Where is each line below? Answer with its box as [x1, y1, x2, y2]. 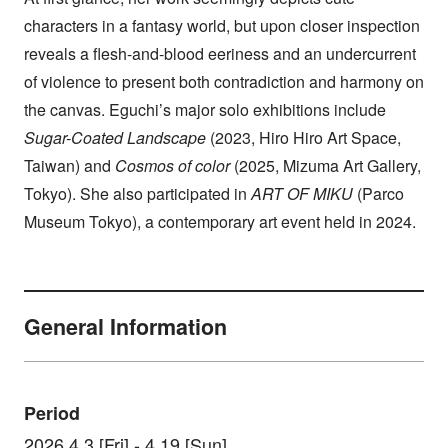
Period [23, 399, 80, 426]
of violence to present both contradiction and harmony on [23, 70, 424, 94]
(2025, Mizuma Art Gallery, [229, 154, 421, 178]
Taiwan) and [23, 154, 115, 178]
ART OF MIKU [250, 182, 353, 206]
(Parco [352, 182, 404, 206]
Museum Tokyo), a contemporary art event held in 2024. [23, 210, 416, 234]
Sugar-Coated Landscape [23, 126, 206, 150]
